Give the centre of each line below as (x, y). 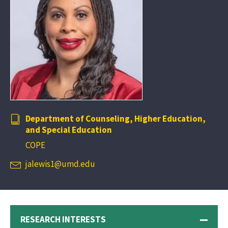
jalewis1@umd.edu (60, 164)
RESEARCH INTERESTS (63, 220)
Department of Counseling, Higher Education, (116, 119)
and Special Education (69, 130)
